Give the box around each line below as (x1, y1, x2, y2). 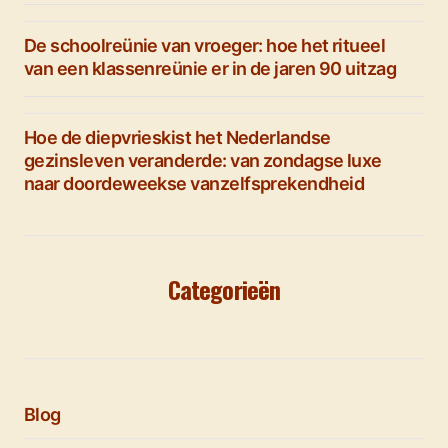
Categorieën (168, 271, 280, 307)
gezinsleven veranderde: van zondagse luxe (24, 150, 382, 171)
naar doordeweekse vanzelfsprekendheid (24, 173, 365, 194)
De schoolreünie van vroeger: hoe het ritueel (24, 35, 386, 56)
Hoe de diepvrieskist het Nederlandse (24, 127, 331, 148)
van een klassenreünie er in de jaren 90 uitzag (24, 58, 397, 79)
